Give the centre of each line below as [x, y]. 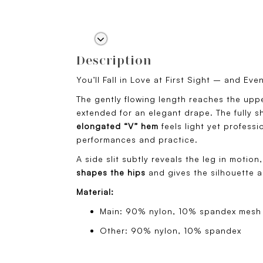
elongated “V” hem [119, 126]
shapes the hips [112, 173]
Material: [95, 192]
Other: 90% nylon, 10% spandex [171, 231]
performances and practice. [137, 140]
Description [114, 60]
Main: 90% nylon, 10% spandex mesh [181, 211]
